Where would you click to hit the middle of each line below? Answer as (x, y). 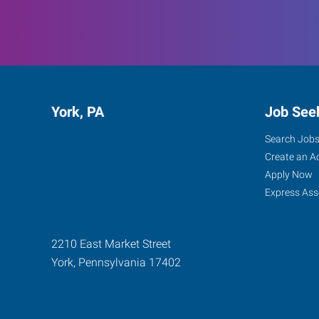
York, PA (78, 111)
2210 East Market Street (111, 244)
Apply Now (289, 174)
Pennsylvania (112, 262)
